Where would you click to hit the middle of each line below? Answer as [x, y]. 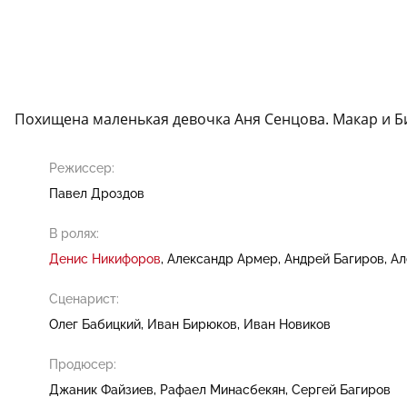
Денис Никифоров [105, 258]
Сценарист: [84, 298]
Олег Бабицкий [95, 324]
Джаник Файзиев [101, 389]
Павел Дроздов [97, 193]
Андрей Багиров [334, 258]
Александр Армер [223, 258]
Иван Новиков [287, 324]
